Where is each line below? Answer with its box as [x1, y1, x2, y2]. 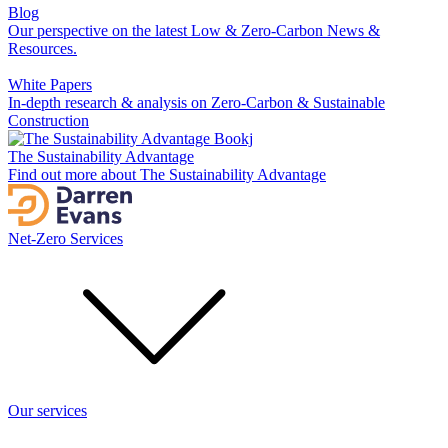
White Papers [8, 76, 92, 93]
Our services [8, 402, 87, 419]
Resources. [8, 40, 77, 57]
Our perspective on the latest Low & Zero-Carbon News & [8, 22, 380, 39]
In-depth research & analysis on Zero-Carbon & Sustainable [8, 94, 385, 111]
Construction [8, 112, 89, 129]
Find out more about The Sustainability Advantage [8, 166, 326, 183]
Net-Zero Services [8, 230, 123, 247]
